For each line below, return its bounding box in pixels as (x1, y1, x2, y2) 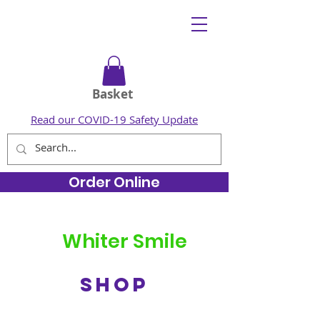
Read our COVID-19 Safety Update (31, 111, 198, 126)
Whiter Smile (62, 227, 187, 254)
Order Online (69, 171, 160, 192)
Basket (92, 85, 133, 102)
